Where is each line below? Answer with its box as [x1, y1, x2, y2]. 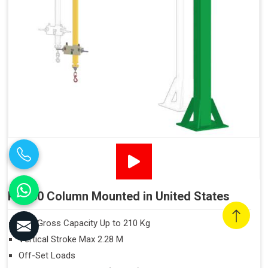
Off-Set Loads [19, 250, 75, 261]
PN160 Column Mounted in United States [8, 189, 230, 204]
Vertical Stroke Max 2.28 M [19, 234, 123, 245]
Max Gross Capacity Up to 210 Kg [19, 218, 150, 229]
